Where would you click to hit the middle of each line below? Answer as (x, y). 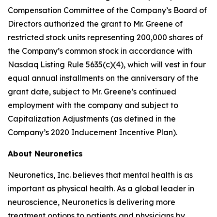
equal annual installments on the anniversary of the (103, 78)
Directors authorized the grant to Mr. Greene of (95, 24)
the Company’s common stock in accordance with (100, 51)
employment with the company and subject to (93, 105)
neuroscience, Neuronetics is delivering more (92, 202)
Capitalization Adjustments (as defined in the (92, 119)
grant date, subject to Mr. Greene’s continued (92, 92)
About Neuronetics (45, 154)
